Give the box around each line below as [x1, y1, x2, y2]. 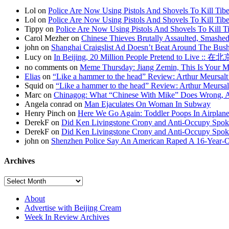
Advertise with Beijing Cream [25, 203, 121, 213]
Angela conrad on [25, 99, 84, 108]
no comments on [25, 62, 80, 72]
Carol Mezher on [25, 33, 81, 42]
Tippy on [25, 24, 56, 33]
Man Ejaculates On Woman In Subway [84, 99, 211, 108]
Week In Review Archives [25, 213, 109, 222]
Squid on [25, 81, 56, 90]
